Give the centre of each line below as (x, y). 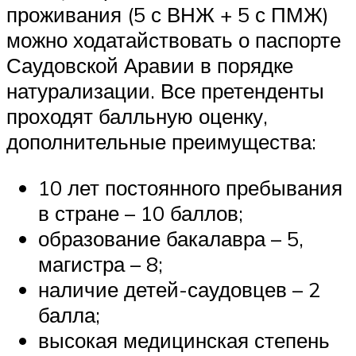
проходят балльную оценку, (137, 116)
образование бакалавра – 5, (171, 238)
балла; (69, 314)
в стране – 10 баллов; (141, 213)
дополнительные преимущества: (161, 142)
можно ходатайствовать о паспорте (174, 40)
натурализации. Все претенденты (165, 91)
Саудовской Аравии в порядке (150, 66)
